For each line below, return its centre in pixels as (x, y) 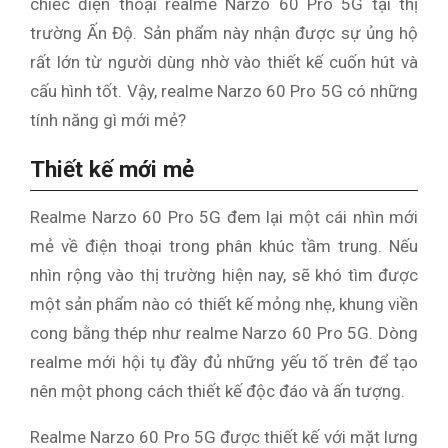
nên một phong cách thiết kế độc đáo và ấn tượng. (217, 390)
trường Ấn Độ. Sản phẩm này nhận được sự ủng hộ (224, 33)
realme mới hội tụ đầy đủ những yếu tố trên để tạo (224, 361)
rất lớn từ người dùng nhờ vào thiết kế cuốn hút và (224, 62)
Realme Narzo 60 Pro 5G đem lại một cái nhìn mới (224, 216)
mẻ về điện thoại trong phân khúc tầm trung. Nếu (224, 245)
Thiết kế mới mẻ (112, 170)
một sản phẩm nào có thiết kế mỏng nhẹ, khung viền (224, 303)
